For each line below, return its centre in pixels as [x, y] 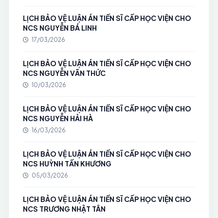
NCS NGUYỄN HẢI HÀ [58, 118]
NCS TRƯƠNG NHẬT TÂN [64, 209]
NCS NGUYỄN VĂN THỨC [64, 73]
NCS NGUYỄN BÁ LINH [60, 28]
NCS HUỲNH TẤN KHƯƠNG [67, 163]
